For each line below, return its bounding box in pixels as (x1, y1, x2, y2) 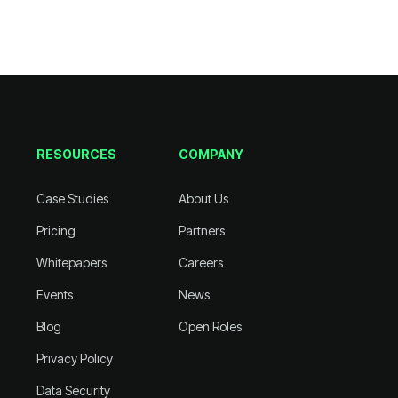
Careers (179, 255, 224, 270)
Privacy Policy (36, 351, 113, 366)
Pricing (36, 223, 76, 238)
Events (36, 287, 73, 302)
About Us (179, 191, 229, 206)
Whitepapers (36, 255, 107, 270)
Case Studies (36, 191, 108, 206)
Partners (179, 223, 226, 238)
